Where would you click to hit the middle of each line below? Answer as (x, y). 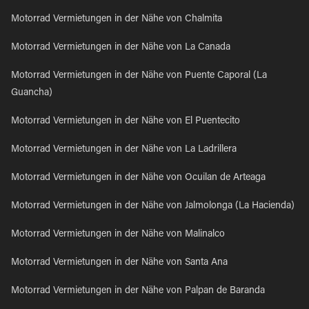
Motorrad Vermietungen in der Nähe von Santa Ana (119, 263)
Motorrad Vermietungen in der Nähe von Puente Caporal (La (139, 76)
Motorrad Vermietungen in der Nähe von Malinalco (118, 235)
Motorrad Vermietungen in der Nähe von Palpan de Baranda (138, 291)
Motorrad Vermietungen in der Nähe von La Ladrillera (124, 150)
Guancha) (32, 93)
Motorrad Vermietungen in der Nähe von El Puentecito (126, 121)
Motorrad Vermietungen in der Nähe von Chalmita (117, 19)
